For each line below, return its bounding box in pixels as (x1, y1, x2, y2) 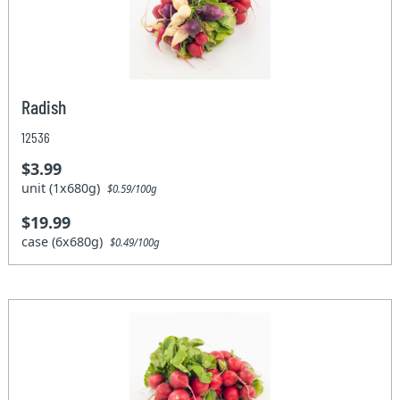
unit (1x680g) (21, 179, 108, 197)
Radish (21, 95, 67, 119)
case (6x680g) (21, 233, 111, 251)
